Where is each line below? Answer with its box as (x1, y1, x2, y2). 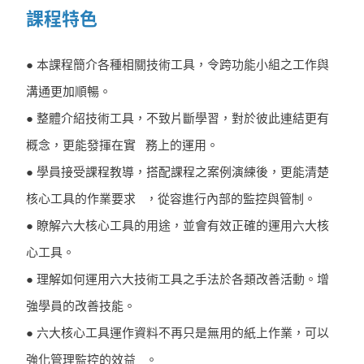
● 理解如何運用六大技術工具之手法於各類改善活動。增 (26, 272, 329, 288)
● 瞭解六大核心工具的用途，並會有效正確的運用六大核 (26, 219, 329, 234)
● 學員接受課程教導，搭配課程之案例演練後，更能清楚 (26, 165, 329, 180)
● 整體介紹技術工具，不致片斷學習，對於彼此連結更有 (26, 111, 329, 127)
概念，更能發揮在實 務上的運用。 (26, 138, 219, 154)
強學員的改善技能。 (26, 299, 139, 314)
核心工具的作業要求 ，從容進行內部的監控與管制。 (26, 192, 316, 207)
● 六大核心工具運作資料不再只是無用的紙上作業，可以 (26, 326, 329, 341)
